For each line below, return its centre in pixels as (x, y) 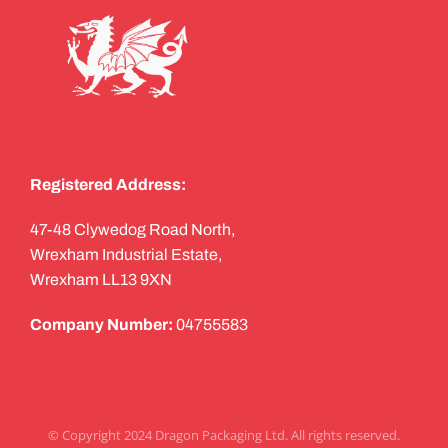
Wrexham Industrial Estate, (126, 254)
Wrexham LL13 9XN (101, 279)
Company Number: (101, 324)
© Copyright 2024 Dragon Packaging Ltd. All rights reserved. (224, 435)
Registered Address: (109, 184)
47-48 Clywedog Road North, (132, 229)
